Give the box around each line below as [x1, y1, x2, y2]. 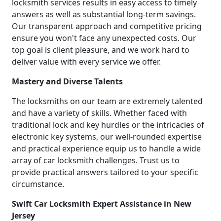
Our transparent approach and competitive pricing [12, 21, 202, 32]
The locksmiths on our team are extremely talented [12, 96, 203, 107]
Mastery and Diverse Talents [12, 76, 123, 87]
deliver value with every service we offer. [12, 56, 161, 68]
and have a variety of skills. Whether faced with [12, 108, 187, 119]
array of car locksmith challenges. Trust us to [12, 155, 180, 166]
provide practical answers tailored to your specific [12, 167, 198, 178]
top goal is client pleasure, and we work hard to [12, 44, 189, 56]
